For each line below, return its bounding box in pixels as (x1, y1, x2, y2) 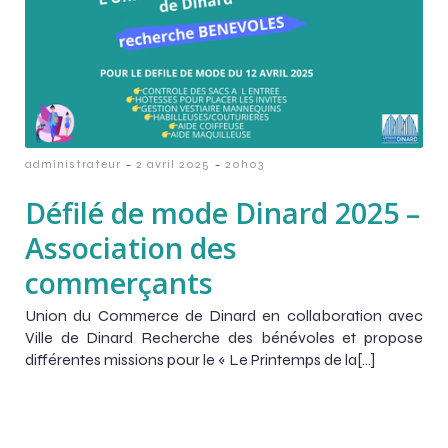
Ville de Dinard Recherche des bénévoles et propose (25, 327, 423, 347)
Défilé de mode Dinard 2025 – (25, 192, 420, 232)
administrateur (25, 156, 121, 171)
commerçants (25, 262, 213, 302)
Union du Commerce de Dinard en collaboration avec (25, 305, 423, 325)
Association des (25, 227, 237, 267)
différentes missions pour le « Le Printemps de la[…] (25, 349, 375, 369)
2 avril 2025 (136, 156, 210, 171)
